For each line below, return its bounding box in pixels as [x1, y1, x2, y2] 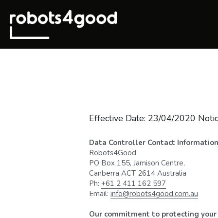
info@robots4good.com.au [110, 188, 198, 199]
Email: [89, 188, 110, 199]
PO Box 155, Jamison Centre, [89, 158, 185, 168]
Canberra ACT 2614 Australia [89, 168, 186, 178]
